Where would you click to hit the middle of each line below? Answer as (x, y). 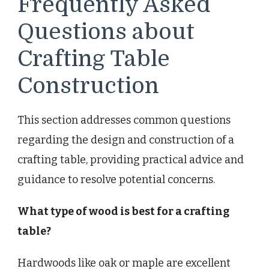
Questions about (106, 32)
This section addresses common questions (124, 120)
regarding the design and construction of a (126, 140)
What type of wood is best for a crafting (123, 212)
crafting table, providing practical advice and (131, 160)
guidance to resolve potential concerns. (116, 180)
